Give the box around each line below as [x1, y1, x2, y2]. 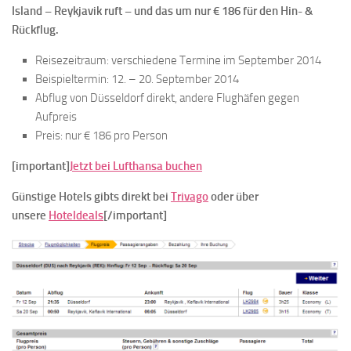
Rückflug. [12, 23, 61, 38]
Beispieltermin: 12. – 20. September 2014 [35, 72, 239, 87]
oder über [208, 190, 259, 204]
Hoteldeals [49, 208, 103, 223]
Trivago [171, 190, 208, 204]
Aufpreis [35, 110, 77, 125]
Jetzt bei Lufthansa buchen [70, 159, 202, 174]
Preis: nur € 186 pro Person [35, 128, 168, 143]
